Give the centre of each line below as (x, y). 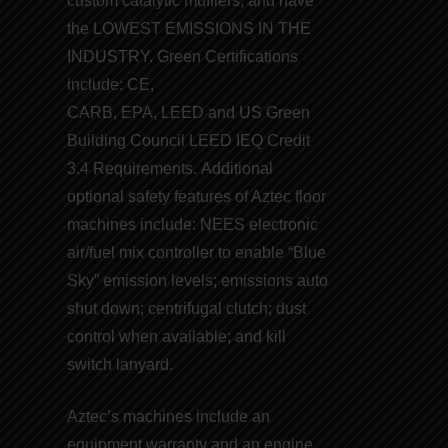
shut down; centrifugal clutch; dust (187, 308)
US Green (275, 112)
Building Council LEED (150, 140)
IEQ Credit (271, 140)
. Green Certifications (224, 56)
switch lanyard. (120, 364)
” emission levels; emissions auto (211, 280)
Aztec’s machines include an (169, 416)
